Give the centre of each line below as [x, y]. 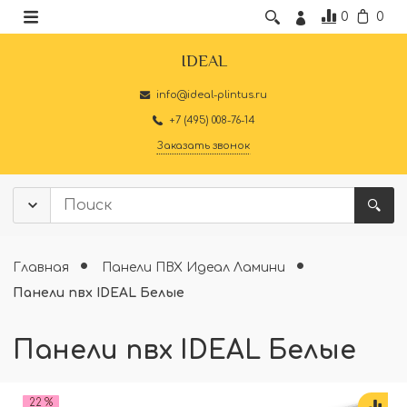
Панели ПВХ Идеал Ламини [196, 267]
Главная [41, 267]
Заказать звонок [203, 145]
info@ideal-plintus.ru [212, 94]
